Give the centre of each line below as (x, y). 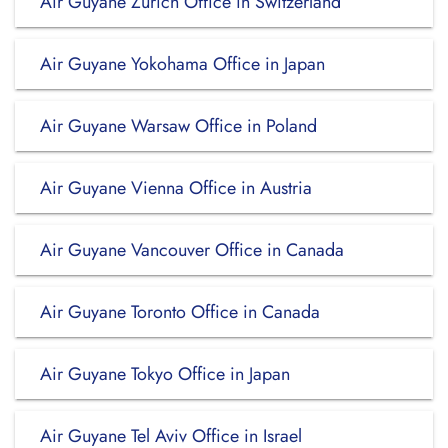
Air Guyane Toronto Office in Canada (180, 312)
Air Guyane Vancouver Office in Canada (192, 250)
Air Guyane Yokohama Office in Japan (182, 64)
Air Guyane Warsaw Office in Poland (178, 126)
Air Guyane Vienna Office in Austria (176, 188)
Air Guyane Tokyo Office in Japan (165, 374)
